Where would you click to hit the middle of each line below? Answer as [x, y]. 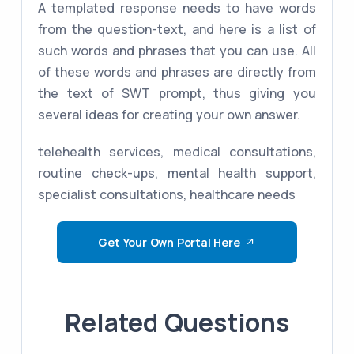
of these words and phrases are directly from [177, 72]
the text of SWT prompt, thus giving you [177, 94]
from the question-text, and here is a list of [177, 30]
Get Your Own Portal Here [169, 243]
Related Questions [177, 323]
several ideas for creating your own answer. [169, 115]
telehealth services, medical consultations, [177, 152]
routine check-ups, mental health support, [177, 173]
